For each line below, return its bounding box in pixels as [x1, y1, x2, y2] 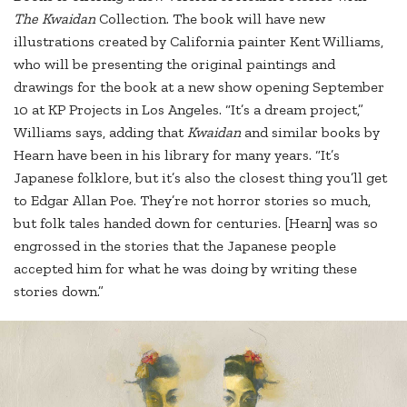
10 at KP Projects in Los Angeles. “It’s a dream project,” [14, 100, 363, 118]
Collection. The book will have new [95, 9, 325, 27]
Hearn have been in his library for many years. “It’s [14, 145, 340, 164]
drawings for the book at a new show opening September [14, 77, 384, 95]
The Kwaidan [14, 9, 95, 27]
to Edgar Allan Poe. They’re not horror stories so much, [14, 191, 371, 209]
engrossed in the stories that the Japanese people [14, 236, 336, 254]
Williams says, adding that [14, 123, 187, 141]
